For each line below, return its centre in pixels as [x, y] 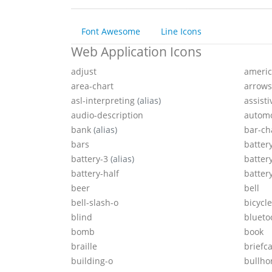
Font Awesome [111, 32]
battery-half [95, 174]
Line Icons [181, 32]
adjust [84, 72]
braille [84, 246]
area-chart [92, 86]
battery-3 [91, 159]
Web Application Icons [136, 52]
